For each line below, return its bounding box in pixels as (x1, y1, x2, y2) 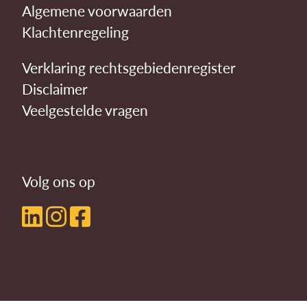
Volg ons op (22, 171, 95, 192)
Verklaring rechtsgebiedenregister (22, 58, 236, 78)
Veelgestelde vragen (22, 100, 148, 121)
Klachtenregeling (22, 22, 129, 42)
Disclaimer (22, 79, 88, 99)
